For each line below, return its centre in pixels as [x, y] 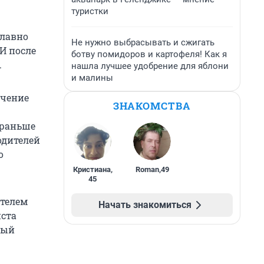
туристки [90, 11]
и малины [92, 78]
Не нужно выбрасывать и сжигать [143, 42]
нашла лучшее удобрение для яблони [150, 66]
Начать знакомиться [145, 205]
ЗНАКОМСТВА [152, 106]
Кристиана [92, 169]
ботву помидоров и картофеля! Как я [149, 54]
